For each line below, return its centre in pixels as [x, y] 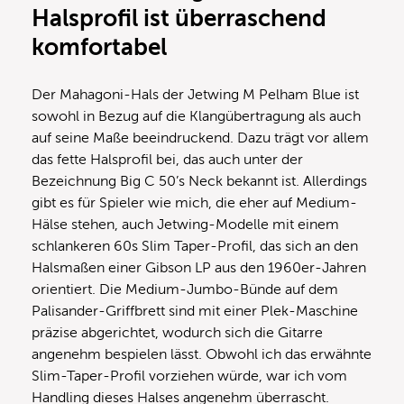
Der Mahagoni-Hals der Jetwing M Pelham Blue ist [195, 95]
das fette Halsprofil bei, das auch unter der [167, 160]
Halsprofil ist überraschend [179, 19]
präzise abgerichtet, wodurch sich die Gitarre [177, 333]
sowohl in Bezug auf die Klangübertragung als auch [196, 117]
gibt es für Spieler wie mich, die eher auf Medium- [194, 203]
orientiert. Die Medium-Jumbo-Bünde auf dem [185, 290]
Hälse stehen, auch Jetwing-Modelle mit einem [185, 225]
